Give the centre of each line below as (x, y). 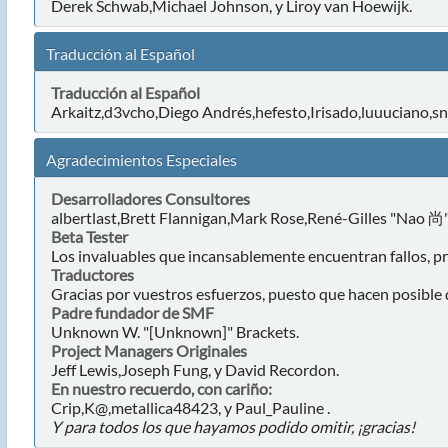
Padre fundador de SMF (132, 312)
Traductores (92, 274)
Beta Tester (89, 236)
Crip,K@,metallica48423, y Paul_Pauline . (190, 407)
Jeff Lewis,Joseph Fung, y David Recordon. (194, 369)
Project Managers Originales (148, 350)
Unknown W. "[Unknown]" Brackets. (174, 331)
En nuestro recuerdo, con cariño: (161, 388)
